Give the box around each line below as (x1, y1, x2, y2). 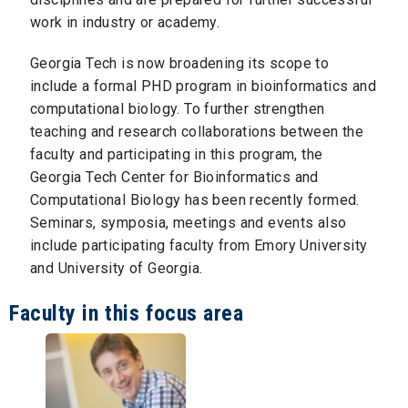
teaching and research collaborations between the (30, 122, 364, 140)
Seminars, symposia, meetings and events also (30, 213, 347, 231)
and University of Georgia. (30, 259, 203, 277)
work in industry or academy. (30, 14, 220, 32)
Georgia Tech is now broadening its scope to (30, 54, 330, 72)
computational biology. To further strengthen (30, 99, 325, 117)
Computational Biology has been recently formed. (30, 190, 360, 209)
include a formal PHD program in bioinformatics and (30, 76, 376, 95)
